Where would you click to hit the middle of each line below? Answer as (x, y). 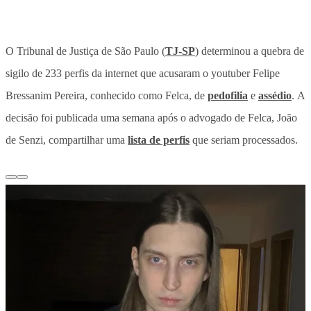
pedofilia (228, 95)
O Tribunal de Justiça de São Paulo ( (85, 51)
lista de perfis (159, 140)
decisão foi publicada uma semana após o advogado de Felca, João (151, 117)
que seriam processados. (244, 140)
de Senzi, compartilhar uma (67, 140)
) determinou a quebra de (250, 51)
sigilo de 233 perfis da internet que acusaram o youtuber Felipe (143, 73)
